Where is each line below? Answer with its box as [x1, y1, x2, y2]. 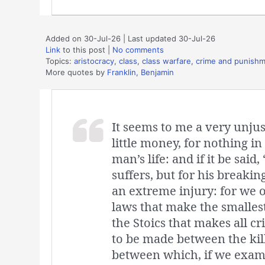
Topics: [46, 56, 74, 66]
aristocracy [74, 56, 114, 66]
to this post [60, 44, 105, 54]
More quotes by [46, 67, 107, 77]
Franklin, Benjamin [107, 67, 174, 77]
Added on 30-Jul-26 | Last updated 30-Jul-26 [46, 33, 215, 43]
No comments [112, 44, 164, 54]
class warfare [142, 56, 191, 66]
